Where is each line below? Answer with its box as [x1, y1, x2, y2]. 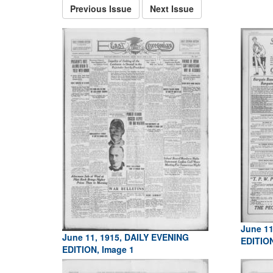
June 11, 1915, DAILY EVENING [62, 231, 189, 243]
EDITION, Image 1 [62, 243, 134, 255]
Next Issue [150, 2, 194, 15]
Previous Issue [70, 2, 132, 15]
